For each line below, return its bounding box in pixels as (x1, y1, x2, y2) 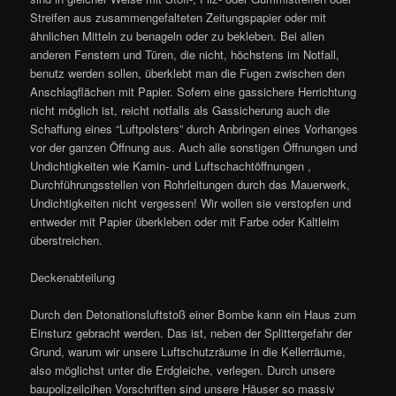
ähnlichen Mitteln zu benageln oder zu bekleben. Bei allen (30, 27, 325, 44)
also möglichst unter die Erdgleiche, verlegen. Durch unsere (30, 362, 336, 378)
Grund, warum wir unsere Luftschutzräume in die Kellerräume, (30, 343, 346, 360)
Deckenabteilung (30, 268, 116, 286)
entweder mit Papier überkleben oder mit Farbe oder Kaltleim (30, 212, 340, 230)
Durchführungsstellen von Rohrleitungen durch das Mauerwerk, (30, 175, 351, 193)
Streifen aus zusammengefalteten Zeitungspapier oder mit (30, 8, 327, 26)
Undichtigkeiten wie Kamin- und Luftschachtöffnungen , (30, 156, 312, 174)
